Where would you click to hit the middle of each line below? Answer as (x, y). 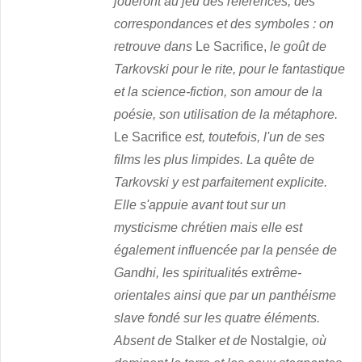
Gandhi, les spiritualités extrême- (208, 273)
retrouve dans (155, 47)
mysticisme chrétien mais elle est (208, 228)
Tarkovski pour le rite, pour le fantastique (230, 69)
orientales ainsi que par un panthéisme (225, 296)
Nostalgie (278, 341)
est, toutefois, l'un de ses (255, 137)
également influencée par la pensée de (226, 250)
